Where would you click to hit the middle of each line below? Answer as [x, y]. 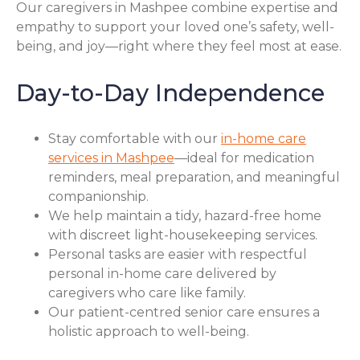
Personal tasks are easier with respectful [178, 255]
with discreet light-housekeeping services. [183, 235]
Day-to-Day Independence [170, 92]
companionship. [98, 197]
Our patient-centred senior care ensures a [184, 313]
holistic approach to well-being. [149, 332]
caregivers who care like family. [147, 293]
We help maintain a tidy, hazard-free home [185, 216]
